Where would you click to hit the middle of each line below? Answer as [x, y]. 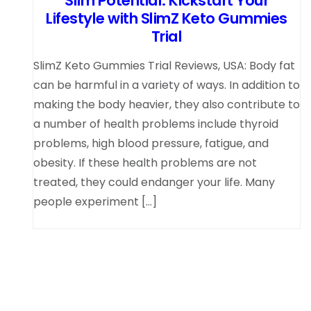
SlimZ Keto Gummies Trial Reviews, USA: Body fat [164, 66]
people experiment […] [95, 202]
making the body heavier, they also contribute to [167, 105]
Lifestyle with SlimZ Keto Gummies [167, 19]
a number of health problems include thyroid [156, 124]
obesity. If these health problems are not [145, 163]
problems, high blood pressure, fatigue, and [151, 144]
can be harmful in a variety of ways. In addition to [167, 85]
